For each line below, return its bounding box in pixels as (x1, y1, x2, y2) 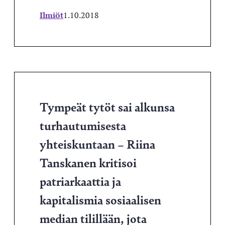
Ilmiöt (40, 10, 63, 21)
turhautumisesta (40, 117, 126, 134)
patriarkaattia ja (40, 172, 121, 189)
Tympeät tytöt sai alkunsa (40, 98, 175, 115)
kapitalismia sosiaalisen (40, 191, 161, 208)
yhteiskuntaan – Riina (40, 135, 155, 152)
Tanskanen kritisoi (40, 154, 137, 171)
